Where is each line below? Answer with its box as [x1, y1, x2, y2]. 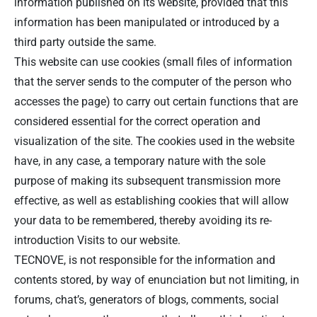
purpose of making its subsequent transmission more [14, 173, 280, 188]
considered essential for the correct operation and [14, 114, 260, 128]
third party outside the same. [14, 35, 156, 49]
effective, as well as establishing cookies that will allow [14, 193, 289, 207]
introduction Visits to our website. [14, 233, 180, 247]
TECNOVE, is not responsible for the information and [14, 253, 275, 267]
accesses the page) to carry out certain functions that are [14, 94, 298, 108]
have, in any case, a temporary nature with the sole [14, 154, 265, 168]
